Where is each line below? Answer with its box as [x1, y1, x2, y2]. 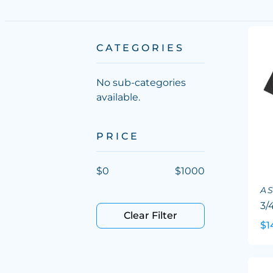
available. [96, 91, 140, 103]
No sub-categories [96, 77, 186, 88]
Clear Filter [123, 210, 177, 221]
